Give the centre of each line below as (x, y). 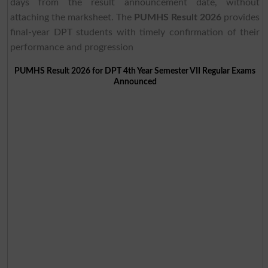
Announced (135, 81)
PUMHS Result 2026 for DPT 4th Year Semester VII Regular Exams (135, 71)
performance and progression (71, 47)
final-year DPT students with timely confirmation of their (135, 32)
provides (241, 17)
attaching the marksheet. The (72, 17)
